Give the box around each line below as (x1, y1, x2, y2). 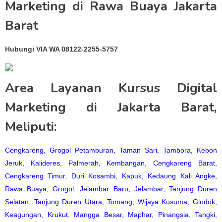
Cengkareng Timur (5, 172, 65, 180)
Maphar (128, 211, 152, 219)
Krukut (47, 211, 68, 219)
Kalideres (30, 159, 60, 167)
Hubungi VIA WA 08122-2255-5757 (5, 45, 118, 53)
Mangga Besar (74, 211, 122, 219)
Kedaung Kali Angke (148, 172, 216, 180)
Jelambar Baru (80, 185, 128, 193)
